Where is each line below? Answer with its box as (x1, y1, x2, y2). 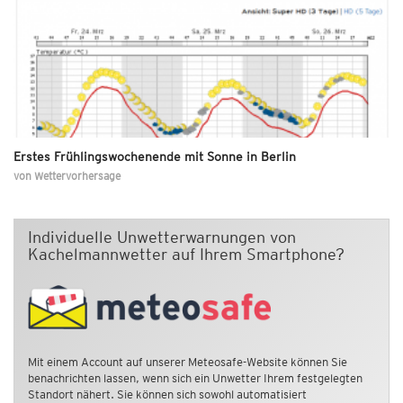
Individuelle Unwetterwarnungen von (28, 227, 296, 246)
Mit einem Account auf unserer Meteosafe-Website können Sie (28, 355, 347, 370)
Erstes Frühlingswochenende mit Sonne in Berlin (13, 148, 296, 164)
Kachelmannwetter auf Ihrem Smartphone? (28, 244, 345, 264)
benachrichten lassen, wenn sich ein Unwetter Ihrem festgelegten (28, 372, 363, 386)
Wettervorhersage (34, 168, 121, 183)
